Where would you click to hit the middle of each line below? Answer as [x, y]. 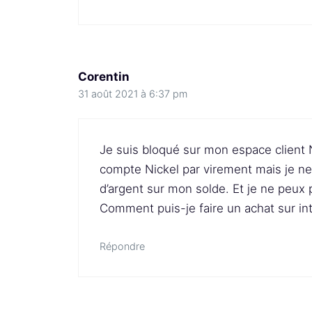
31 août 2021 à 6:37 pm [133, 93]
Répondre [122, 246]
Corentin [104, 76]
